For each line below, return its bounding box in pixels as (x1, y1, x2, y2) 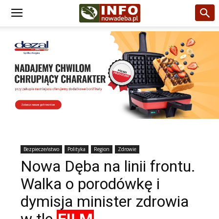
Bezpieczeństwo (23, 146, 59, 153)
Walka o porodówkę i (21, 175, 160, 193)
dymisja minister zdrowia (21, 192, 189, 211)
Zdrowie (118, 146, 136, 153)
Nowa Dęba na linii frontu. (21, 157, 196, 175)
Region (94, 146, 109, 153)
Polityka (67, 146, 86, 153)
